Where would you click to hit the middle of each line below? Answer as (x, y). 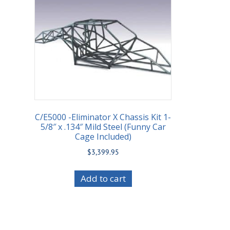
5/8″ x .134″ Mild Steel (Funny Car (103, 127)
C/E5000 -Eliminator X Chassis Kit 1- (103, 117)
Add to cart (103, 179)
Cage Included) (103, 137)
